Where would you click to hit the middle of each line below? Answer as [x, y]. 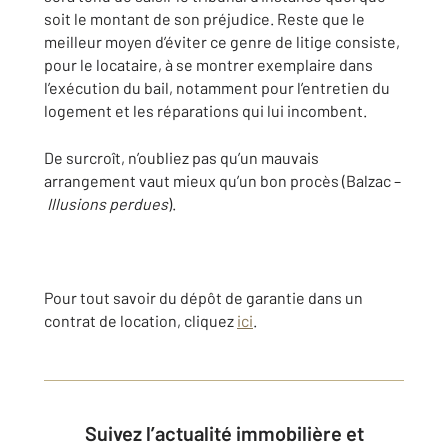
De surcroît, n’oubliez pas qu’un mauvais [181, 158]
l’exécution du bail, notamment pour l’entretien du [217, 88]
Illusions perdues [107, 204]
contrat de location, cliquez [140, 321]
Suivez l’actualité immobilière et [90, 433]
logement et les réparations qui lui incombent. [205, 111]
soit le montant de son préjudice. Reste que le [204, 19]
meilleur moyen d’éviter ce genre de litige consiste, [222, 42]
